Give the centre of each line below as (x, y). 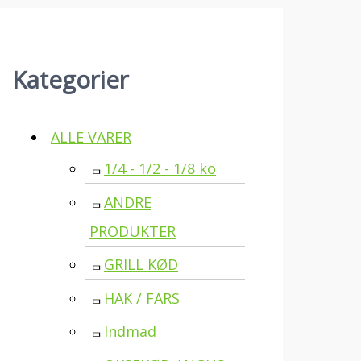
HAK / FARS (142, 298)
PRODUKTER (133, 231)
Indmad (130, 332)
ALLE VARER (91, 137)
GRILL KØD (141, 265)
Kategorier (71, 79)
